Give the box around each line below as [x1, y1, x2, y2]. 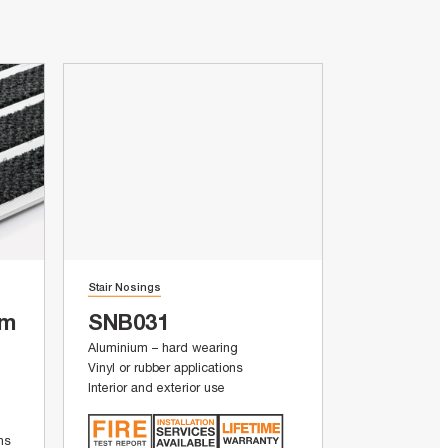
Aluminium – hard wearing [88, 340, 239, 356]
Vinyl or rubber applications [88, 360, 244, 376]
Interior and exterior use [88, 380, 226, 396]
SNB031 [88, 309, 170, 336]
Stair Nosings [88, 279, 162, 293]
